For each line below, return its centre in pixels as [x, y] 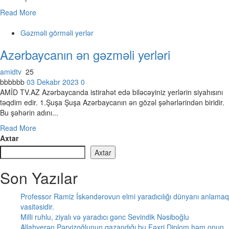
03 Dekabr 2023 [54, 82]
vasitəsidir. [37, 207]
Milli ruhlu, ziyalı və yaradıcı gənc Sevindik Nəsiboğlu [105, 217]
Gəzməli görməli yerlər [57, 33]
